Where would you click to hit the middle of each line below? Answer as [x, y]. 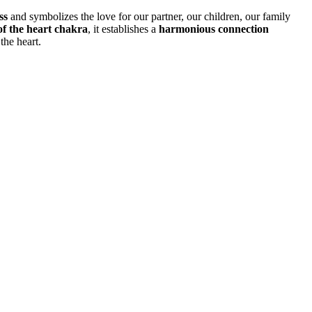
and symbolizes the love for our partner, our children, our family [149, 17]
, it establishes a [123, 29]
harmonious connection [214, 29]
